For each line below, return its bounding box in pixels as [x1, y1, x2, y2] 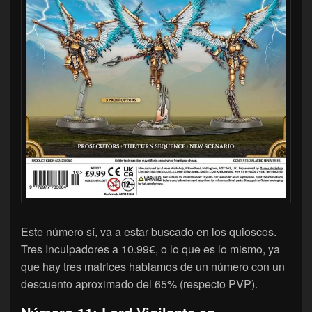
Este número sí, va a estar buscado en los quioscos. [21, 224, 276, 240]
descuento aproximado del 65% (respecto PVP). [21, 276, 258, 292]
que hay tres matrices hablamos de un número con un [21, 258, 285, 275]
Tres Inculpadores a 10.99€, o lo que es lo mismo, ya [21, 241, 280, 258]
